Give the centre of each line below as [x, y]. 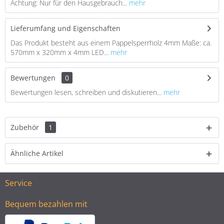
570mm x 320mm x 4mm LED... [59, 52]
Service [18, 183]
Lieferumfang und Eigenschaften [65, 28]
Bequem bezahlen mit [46, 204]
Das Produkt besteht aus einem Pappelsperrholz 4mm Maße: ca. [111, 43]
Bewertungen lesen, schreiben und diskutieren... [86, 92]
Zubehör [26, 127]
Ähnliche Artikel [37, 153]
